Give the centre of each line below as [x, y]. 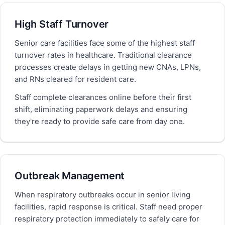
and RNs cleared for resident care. [75, 79]
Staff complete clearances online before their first [103, 97]
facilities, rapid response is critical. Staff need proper [108, 207]
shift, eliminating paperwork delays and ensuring [101, 109]
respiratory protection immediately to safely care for [107, 219]
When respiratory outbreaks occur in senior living [102, 195]
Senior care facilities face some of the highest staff [105, 43]
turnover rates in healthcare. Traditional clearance [103, 55]
